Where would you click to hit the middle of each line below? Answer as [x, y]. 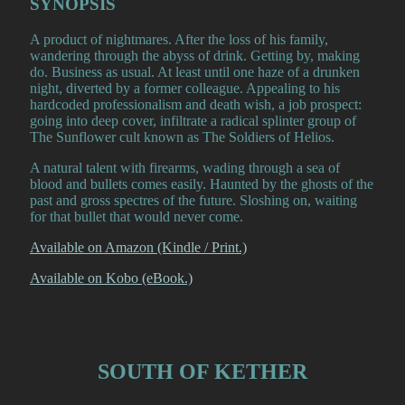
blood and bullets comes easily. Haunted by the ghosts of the [202, 184]
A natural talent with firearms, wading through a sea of [185, 168]
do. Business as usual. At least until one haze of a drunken [195, 72]
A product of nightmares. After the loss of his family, [179, 39]
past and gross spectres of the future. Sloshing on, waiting [193, 200]
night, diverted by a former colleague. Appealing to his [185, 88]
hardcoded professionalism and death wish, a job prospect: [196, 104]
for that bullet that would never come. [137, 217]
